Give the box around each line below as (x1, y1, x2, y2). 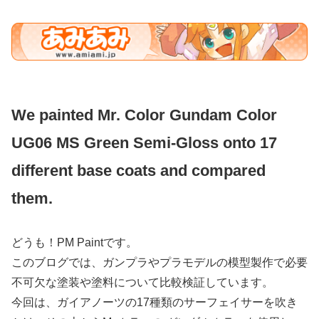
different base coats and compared (11, 162, 266, 180)
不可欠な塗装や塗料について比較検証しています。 (11, 276, 273, 288)
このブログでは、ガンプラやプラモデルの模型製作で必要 (11, 256, 308, 268)
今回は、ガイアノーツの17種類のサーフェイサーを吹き (11, 296, 298, 308)
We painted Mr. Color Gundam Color (11, 106, 277, 125)
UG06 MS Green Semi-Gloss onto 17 (11, 134, 277, 152)
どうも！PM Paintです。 (11, 236, 137, 249)
